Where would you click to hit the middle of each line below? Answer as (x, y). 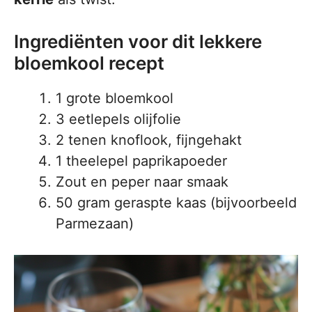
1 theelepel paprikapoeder (141, 161)
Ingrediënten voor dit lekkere (138, 42)
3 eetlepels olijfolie (118, 119)
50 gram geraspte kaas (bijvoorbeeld (176, 203)
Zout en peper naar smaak (142, 182)
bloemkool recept (89, 63)
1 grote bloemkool (115, 99)
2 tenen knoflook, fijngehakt (149, 140)
